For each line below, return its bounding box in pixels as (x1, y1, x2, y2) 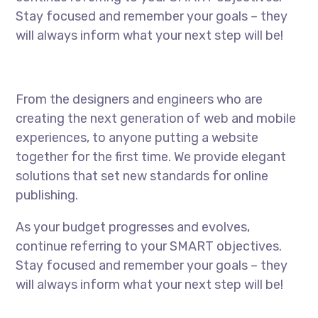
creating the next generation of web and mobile (16, 111, 297, 126)
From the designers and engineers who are (16, 92, 263, 107)
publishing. (16, 187, 79, 203)
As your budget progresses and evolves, (16, 219, 251, 235)
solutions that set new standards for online (16, 168, 269, 184)
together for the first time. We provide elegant (16, 149, 287, 165)
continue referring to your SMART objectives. (16, 238, 283, 254)
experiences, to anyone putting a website (16, 130, 259, 146)
